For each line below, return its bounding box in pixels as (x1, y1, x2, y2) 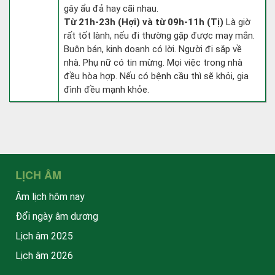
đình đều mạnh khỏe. (64, 84, 149, 95)
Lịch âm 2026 (15, 250, 73, 261)
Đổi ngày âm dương (15, 211, 98, 222)
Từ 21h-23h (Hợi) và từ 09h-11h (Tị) (64, 17, 223, 28)
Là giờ (226, 17, 250, 28)
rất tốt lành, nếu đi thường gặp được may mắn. (64, 30, 255, 41)
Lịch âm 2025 (15, 230, 73, 242)
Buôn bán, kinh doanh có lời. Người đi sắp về (64, 44, 242, 55)
